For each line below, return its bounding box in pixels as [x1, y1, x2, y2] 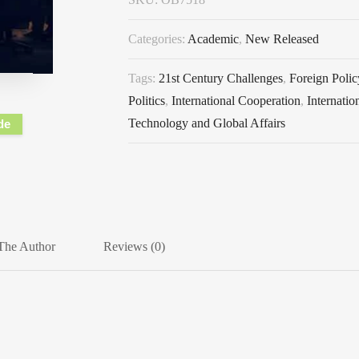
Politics [128, 93, 165, 107]
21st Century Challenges [159, 71, 283, 85]
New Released [245, 31, 319, 46]
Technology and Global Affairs [128, 115, 285, 130]
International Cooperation [171, 93, 301, 107]
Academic [188, 31, 239, 46]
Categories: [128, 31, 188, 46]
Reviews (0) [103, 239, 165, 253]
